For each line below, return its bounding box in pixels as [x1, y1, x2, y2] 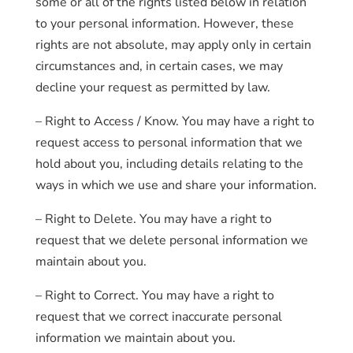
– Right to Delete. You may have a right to [35, 210, 272, 228]
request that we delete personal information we [35, 232, 308, 249]
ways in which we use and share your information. [35, 176, 317, 194]
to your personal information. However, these [35, 15, 294, 32]
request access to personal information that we [35, 134, 303, 151]
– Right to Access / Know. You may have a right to [35, 113, 314, 130]
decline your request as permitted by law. [35, 79, 270, 96]
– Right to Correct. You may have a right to [35, 287, 274, 304]
